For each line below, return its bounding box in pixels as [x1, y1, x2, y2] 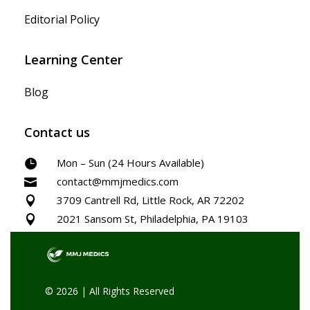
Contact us [24, 123, 90, 140]
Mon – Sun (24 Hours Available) [57, 155, 204, 170]
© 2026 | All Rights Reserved [45, 284, 174, 298]
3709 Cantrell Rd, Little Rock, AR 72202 [57, 192, 244, 207]
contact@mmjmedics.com [57, 174, 179, 188]
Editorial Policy [24, 11, 100, 27]
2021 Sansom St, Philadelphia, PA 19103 [57, 211, 248, 226]
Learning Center [24, 51, 122, 68]
